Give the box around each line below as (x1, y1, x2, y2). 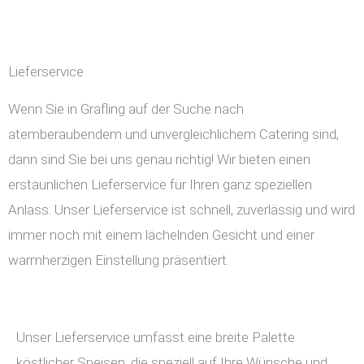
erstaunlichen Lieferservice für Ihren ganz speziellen (8, 176, 312, 193)
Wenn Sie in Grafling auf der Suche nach (8, 101, 244, 118)
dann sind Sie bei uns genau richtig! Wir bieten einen (8, 151, 310, 168)
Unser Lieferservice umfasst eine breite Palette (16, 329, 295, 346)
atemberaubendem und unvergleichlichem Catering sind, (8, 126, 339, 143)
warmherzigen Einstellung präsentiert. (8, 252, 229, 269)
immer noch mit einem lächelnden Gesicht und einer (8, 227, 314, 244)
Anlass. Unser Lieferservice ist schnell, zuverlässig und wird (8, 201, 355, 219)
